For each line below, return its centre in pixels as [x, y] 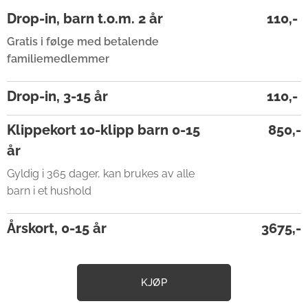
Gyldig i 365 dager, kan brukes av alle [101, 174]
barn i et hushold [49, 191]
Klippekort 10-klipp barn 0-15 [103, 130]
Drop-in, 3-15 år [57, 96]
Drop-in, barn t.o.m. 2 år [85, 19]
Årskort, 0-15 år [57, 228]
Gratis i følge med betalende [83, 42]
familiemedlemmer [58, 59]
